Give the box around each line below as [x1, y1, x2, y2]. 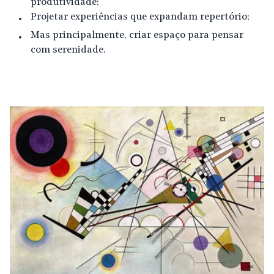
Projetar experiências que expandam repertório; [31, 12, 250, 23]
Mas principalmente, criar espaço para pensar [31, 31, 243, 41]
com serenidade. [31, 45, 106, 56]
